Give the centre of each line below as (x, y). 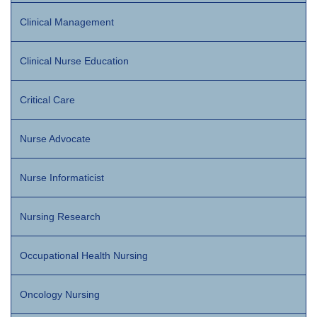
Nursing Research (60, 217)
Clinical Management (67, 22)
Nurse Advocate (55, 139)
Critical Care (47, 100)
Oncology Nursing (60, 295)
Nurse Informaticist (62, 178)
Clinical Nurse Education (74, 61)
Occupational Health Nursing (84, 256)
